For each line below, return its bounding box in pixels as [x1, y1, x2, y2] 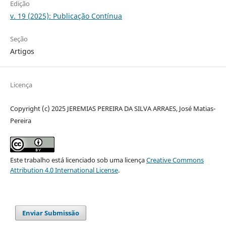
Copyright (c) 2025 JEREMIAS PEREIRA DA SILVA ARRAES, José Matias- [10, 104, 215, 114]
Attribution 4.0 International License [10, 165, 118, 175]
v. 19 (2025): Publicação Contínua [10, 11, 122, 21]
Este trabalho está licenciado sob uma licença [10, 155, 146, 165]
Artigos [10, 46, 34, 56]
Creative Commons [146, 155, 204, 165]
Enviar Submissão [22, 208, 80, 218]
